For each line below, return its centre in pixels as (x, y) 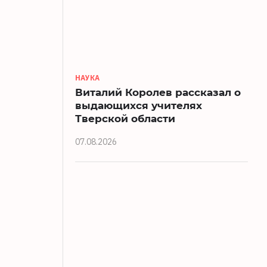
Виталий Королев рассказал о (158, 92)
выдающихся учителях (139, 105)
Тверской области (125, 118)
